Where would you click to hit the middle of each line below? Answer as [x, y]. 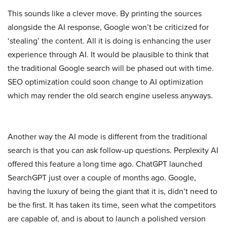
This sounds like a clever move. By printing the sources [105, 13]
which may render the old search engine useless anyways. [110, 95]
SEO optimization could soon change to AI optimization [105, 81]
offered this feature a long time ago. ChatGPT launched [105, 163]
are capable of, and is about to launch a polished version [107, 218]
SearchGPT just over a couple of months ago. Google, [102, 177]
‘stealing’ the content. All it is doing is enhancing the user [109, 40]
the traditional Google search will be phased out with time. [111, 68]
